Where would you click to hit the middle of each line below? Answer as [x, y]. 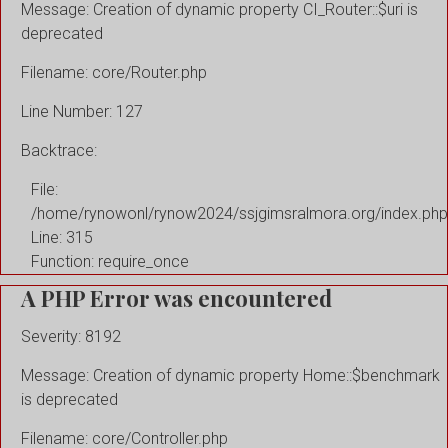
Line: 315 [62, 237]
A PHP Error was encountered [176, 297]
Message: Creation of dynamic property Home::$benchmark [230, 376]
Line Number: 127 [82, 111]
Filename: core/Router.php [114, 72]
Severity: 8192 [71, 337]
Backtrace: [59, 150]
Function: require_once [110, 261]
